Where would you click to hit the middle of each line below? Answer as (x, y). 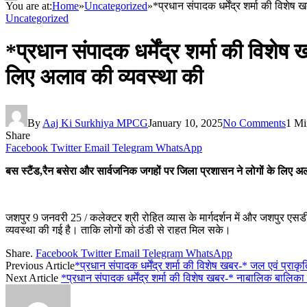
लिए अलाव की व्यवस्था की (104, 77)
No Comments (254, 123)
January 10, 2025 (185, 123)
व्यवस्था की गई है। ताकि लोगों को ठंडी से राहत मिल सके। (118, 230)
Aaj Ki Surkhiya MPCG (95, 123)
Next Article (33, 278)
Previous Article (40, 265)
